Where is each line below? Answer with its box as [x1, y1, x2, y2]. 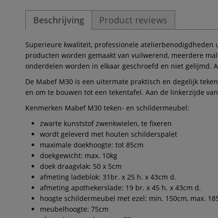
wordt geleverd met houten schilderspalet [40, 129, 177, 139]
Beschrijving [33, 14, 84, 26]
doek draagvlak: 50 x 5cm [40, 161, 122, 171]
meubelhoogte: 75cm [40, 204, 109, 214]
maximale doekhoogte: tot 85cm [40, 140, 144, 149]
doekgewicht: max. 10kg [40, 150, 117, 160]
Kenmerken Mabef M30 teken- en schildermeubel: [25, 103, 189, 112]
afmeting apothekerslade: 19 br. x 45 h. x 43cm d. [40, 182, 201, 192]
